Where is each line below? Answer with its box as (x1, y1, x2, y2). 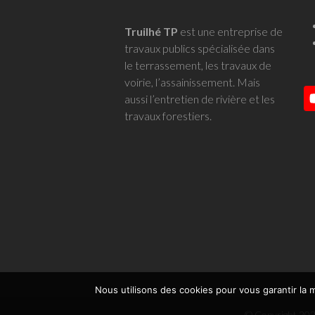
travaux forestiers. (124, 108, 212, 122)
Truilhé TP (124, 24, 178, 38)
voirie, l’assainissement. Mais (124, 75, 260, 89)
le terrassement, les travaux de (124, 58, 271, 72)
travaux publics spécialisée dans (124, 41, 275, 55)
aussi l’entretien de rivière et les (124, 91, 275, 105)
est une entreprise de (178, 24, 283, 38)
